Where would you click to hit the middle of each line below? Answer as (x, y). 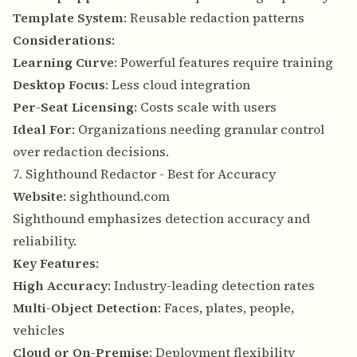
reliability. (45, 241)
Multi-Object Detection (85, 308)
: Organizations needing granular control (198, 129)
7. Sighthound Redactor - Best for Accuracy (144, 174)
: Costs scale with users (205, 107)
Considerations (62, 40)
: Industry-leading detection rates (211, 286)
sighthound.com (120, 196)
